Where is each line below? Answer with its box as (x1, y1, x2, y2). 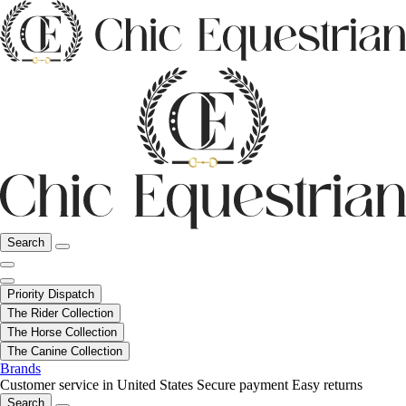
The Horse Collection (7, 325, 117, 340)
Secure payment (197, 377, 288, 393)
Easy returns (292, 377, 362, 393)
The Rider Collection (7, 306, 113, 321)
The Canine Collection (7, 344, 122, 359)
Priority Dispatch (7, 287, 94, 302)
